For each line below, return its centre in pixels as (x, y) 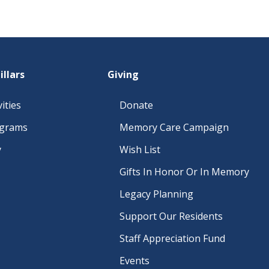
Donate (136, 105)
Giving (123, 74)
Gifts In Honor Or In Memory (184, 172)
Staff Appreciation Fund (172, 238)
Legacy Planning (156, 194)
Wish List (140, 150)
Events (134, 261)
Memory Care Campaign (174, 127)
